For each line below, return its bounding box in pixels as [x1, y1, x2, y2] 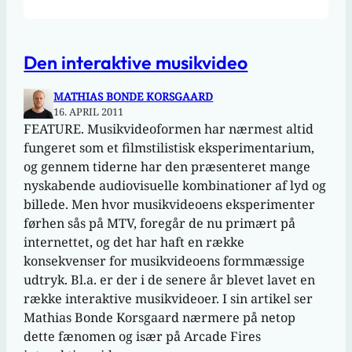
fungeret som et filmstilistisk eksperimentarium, [24, 139, 315, 157]
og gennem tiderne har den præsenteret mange [24, 158, 311, 176]
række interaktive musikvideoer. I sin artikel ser [24, 290, 313, 308]
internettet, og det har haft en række [24, 233, 245, 251]
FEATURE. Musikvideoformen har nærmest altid [24, 120, 314, 138]
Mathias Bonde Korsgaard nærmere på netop [24, 309, 296, 327]
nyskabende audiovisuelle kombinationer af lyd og [24, 177, 327, 195]
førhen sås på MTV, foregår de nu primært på [24, 214, 296, 233]
